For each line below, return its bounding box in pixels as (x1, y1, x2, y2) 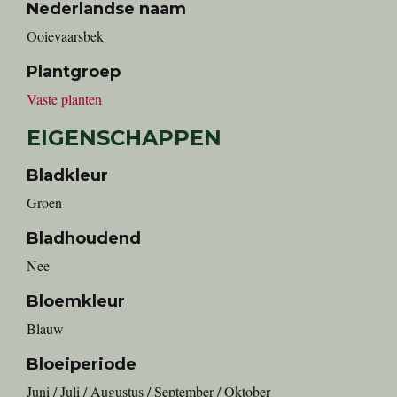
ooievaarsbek (37, 27, 104, 45)
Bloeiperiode (27, 354, 136, 374)
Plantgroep (27, 62, 121, 82)
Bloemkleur (27, 292, 125, 311)
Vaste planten (27, 90, 102, 108)
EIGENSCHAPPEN (27, 125, 222, 151)
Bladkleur (27, 166, 108, 185)
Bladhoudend (27, 229, 141, 248)
